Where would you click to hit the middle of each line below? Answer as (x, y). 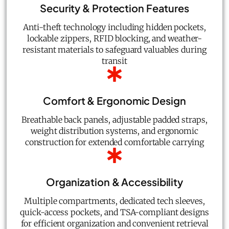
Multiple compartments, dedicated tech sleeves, (114, 201)
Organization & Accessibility (114, 181)
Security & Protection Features (114, 8)
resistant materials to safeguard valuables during (114, 49)
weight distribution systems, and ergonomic (114, 131)
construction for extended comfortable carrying (114, 142)
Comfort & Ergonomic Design (114, 100)
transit (114, 61)
